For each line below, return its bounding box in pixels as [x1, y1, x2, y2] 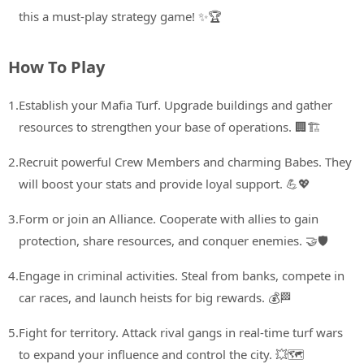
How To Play [8, 56, 105, 79]
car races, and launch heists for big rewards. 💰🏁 [19, 289, 292, 306]
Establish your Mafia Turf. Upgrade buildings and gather [19, 97, 332, 114]
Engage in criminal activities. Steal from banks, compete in [19, 267, 344, 284]
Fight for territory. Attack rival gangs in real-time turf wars [19, 324, 343, 341]
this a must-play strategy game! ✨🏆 [19, 8, 222, 25]
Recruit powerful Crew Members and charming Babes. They [19, 154, 352, 171]
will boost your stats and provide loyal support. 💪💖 [19, 175, 310, 193]
